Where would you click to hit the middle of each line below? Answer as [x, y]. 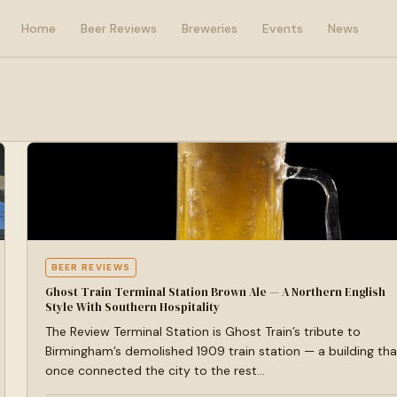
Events [282, 28]
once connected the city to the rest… [155, 370]
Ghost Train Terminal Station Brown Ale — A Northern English [215, 292]
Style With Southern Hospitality [132, 307]
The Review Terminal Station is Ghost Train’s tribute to [203, 331]
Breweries [209, 28]
